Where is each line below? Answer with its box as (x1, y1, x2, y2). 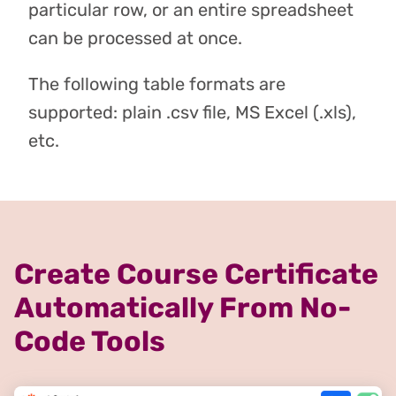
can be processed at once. (28, 27, 242, 49)
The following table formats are (28, 73, 286, 95)
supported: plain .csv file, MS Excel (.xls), (28, 102, 356, 124)
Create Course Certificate (14, 257, 378, 292)
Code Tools (14, 324, 165, 359)
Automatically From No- (14, 291, 351, 325)
